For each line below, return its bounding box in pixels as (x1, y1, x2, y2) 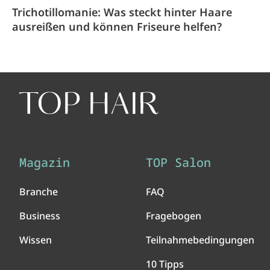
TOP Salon (146, 154, 211, 171)
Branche (19, 185, 58, 198)
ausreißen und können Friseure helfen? (12, 19, 222, 34)
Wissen (19, 233, 52, 246)
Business (19, 209, 60, 222)
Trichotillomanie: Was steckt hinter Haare (12, 5, 232, 19)
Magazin (19, 154, 70, 171)
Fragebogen (146, 209, 201, 222)
